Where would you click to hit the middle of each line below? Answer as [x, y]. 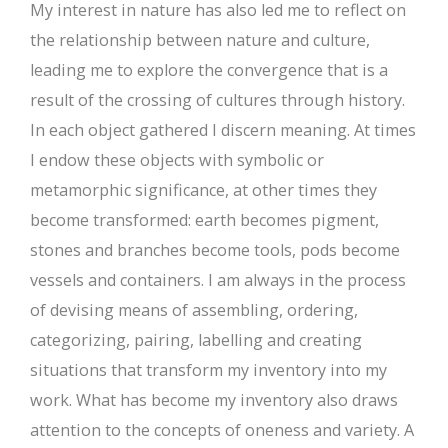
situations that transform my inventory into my [208, 369]
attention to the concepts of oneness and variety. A [222, 429]
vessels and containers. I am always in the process [218, 279]
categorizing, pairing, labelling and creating [196, 339]
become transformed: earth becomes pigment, [204, 219]
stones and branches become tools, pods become [215, 249]
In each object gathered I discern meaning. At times [223, 129]
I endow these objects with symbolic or [177, 159]
